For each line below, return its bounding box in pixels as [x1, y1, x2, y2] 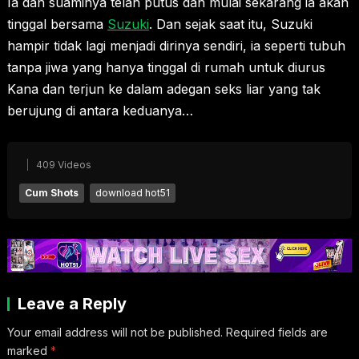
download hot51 [95, 186, 170, 199]
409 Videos [35, 158, 91, 171]
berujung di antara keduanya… [6, 102, 193, 119]
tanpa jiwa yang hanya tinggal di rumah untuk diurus [6, 58, 325, 75]
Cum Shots [24, 186, 79, 199]
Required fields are [225, 325, 328, 340]
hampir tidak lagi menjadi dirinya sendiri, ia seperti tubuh [6, 37, 345, 54]
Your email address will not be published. [6, 325, 223, 340]
